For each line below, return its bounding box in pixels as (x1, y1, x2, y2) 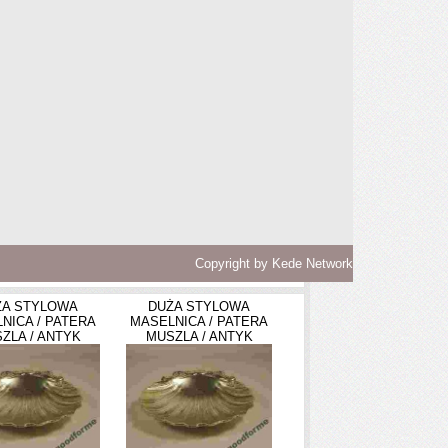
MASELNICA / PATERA (130, 314, 268, 329)
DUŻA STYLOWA (148, 299, 250, 314)
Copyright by (195, 256, 272, 271)
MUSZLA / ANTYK (145, 329, 253, 344)
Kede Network (272, 256, 353, 271)
